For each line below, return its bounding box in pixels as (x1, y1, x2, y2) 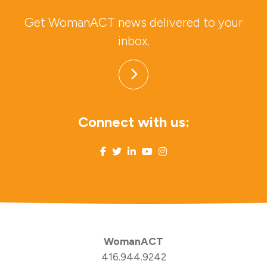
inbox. (117, 33, 150, 49)
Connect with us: (77, 113, 190, 131)
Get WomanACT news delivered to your (24, 15, 243, 30)
